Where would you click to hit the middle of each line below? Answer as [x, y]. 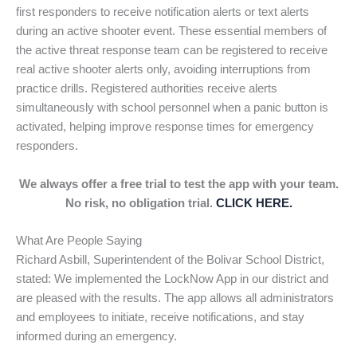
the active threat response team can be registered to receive [172, 51]
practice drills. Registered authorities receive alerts [147, 89]
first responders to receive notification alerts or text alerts [163, 12]
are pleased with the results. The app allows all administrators [175, 298]
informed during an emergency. [96, 337]
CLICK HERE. [254, 203]
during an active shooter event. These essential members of [171, 31]
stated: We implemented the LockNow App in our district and [172, 279]
